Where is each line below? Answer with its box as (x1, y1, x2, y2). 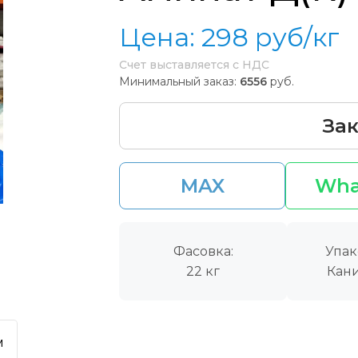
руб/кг (255, 21, 340, 53)
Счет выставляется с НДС (119, 57, 269, 72)
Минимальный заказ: (119, 74, 237, 89)
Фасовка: (173, 243, 233, 259)
